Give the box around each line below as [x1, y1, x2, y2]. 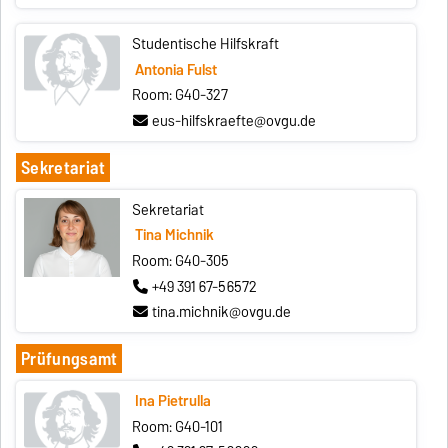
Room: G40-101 [132, 414, 224, 439]
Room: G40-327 [132, 83, 229, 108]
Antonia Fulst [134, 57, 217, 82]
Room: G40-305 [132, 249, 230, 273]
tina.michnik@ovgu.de [152, 300, 292, 325]
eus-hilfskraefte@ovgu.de [152, 108, 317, 133]
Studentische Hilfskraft [132, 32, 280, 57]
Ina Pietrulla [134, 389, 211, 414]
